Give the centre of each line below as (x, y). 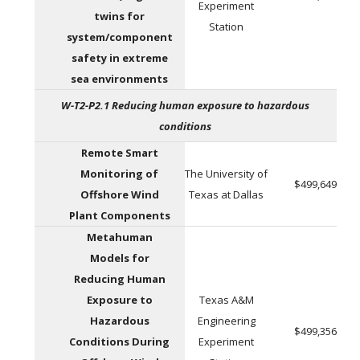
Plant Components (119, 216)
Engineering (226, 321)
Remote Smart (119, 153)
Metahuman (119, 237)
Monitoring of (120, 174)
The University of (227, 174)
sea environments (120, 79)
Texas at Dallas (227, 195)
